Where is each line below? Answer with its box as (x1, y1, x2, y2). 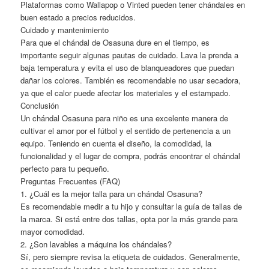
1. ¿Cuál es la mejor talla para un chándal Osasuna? (20, 187, 203, 199)
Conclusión (20, 99, 59, 111)
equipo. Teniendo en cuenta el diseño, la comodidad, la (20, 137, 212, 149)
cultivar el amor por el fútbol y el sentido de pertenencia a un (20, 124, 231, 136)
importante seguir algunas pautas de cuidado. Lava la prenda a (20, 49, 239, 61)
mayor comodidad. (20, 225, 85, 237)
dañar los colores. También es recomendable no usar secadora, (20, 74, 241, 86)
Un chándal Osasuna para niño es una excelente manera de (20, 112, 229, 124)
